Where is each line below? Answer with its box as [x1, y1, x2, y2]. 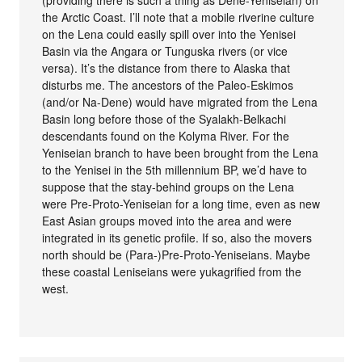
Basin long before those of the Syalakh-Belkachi [42, 111, 287, 128]
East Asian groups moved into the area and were [42, 213, 293, 229]
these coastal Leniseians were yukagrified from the [42, 263, 302, 280]
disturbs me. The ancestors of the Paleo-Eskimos [42, 77, 294, 94]
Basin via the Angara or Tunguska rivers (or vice [42, 43, 288, 60]
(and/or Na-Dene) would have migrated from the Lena [42, 94, 318, 111]
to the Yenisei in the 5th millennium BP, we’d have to [42, 162, 308, 179]
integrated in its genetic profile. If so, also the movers [42, 229, 313, 246]
